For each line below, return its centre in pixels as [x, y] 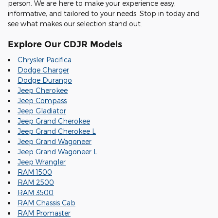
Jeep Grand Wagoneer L [57, 151]
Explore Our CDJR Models [65, 44]
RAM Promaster [44, 213]
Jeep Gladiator [42, 110]
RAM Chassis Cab [46, 202]
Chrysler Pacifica [45, 59]
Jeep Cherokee [43, 90]
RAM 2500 [36, 182]
